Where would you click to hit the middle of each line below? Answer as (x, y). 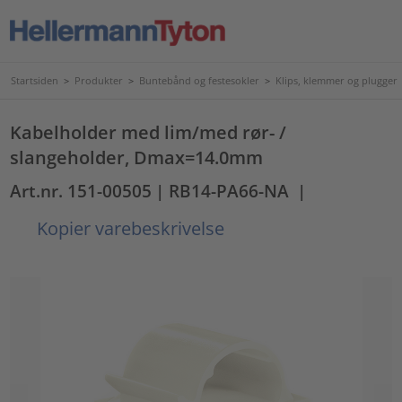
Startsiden (35, 80)
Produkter (99, 80)
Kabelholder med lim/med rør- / (149, 132)
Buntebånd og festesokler (199, 80)
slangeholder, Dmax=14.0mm (137, 157)
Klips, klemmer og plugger (336, 80)
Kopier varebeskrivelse (129, 228)
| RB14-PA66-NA (223, 191)
